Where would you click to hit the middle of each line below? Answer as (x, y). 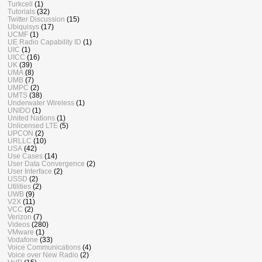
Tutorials (21, 12)
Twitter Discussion (36, 19)
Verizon (20, 217)
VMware (21, 232)
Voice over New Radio (43, 255)
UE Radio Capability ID (44, 42)
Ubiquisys (23, 27)
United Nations (31, 118)
